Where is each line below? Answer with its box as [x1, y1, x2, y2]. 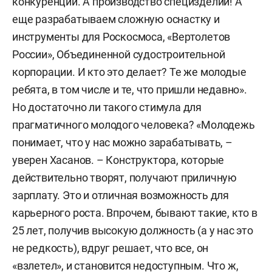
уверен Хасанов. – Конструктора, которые [12, 154, 225, 166]
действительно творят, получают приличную [12, 171, 237, 184]
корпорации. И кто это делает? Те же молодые [12, 66, 246, 78]
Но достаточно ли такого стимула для [12, 101, 202, 114]
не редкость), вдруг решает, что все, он [12, 242, 209, 254]
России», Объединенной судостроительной [12, 48, 225, 61]
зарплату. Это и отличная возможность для [12, 189, 229, 202]
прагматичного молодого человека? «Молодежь [12, 118, 255, 131]
